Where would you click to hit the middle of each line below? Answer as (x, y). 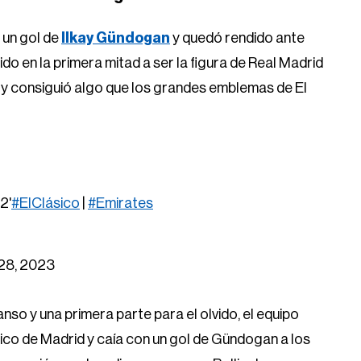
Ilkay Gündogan (116, 38)
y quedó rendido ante (237, 38)
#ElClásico (46, 203)
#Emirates (120, 203)
